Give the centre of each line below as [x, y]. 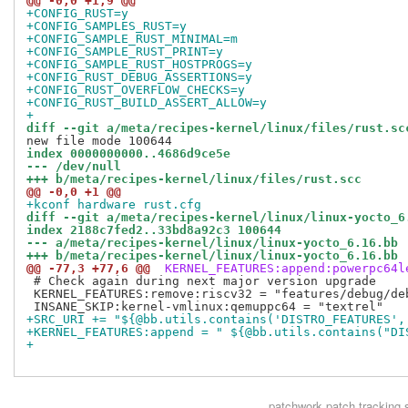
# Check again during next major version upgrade [201, 280]
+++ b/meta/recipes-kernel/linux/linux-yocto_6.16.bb [212, 255]
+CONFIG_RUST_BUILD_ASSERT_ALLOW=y [147, 102]
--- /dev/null [74, 166]
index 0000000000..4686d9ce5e [128, 153]
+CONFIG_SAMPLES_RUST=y [107, 25]
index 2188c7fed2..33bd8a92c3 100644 [154, 229]
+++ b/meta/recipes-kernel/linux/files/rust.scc [194, 178]
